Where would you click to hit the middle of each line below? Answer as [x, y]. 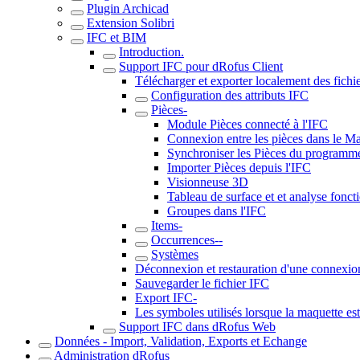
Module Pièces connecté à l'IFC [247, 124]
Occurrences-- [187, 240]
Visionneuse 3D [208, 182]
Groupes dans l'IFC [217, 211]
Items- [167, 225]
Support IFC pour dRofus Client [201, 66]
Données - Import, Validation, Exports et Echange [181, 341]
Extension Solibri [131, 23]
